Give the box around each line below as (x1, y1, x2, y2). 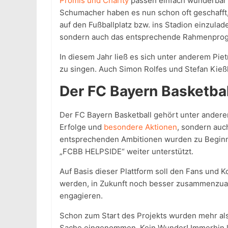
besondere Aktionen (104, 122, 177, 132)
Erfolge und (60, 122, 104, 132)
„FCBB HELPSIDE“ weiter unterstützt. (60, 147, 193, 156)
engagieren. (60, 191, 103, 201)
